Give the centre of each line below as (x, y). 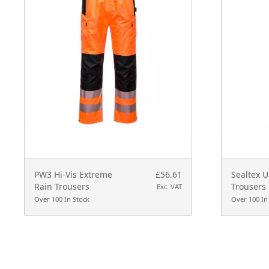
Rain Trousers (62, 186)
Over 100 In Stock (62, 199)
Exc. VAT (169, 186)
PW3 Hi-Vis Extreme (73, 174)
